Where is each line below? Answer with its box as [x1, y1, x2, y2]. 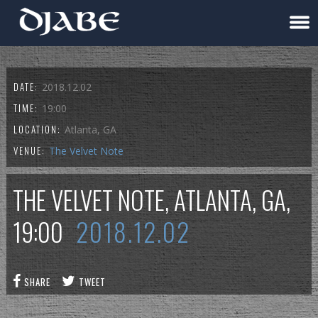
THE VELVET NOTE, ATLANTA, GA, [12, 181, 290, 219]
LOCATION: [13, 122, 65, 136]
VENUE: [13, 143, 49, 158]
